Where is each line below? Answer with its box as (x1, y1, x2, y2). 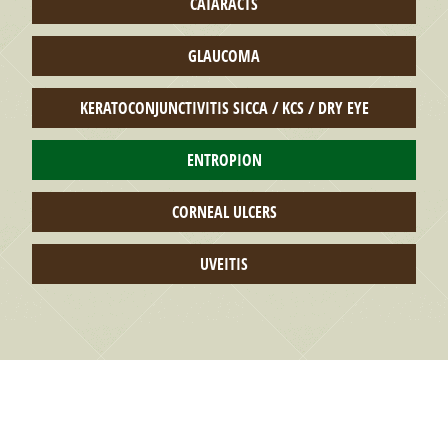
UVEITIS (200, 253, 248, 276)
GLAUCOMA (188, 45, 260, 68)
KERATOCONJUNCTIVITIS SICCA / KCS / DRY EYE (79, 97, 369, 120)
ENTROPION (186, 149, 262, 172)
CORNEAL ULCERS (171, 201, 277, 224)
